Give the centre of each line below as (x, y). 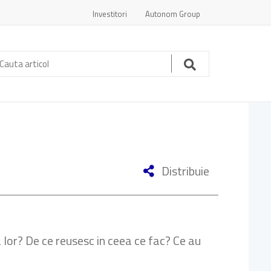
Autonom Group (173, 14)
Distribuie (184, 171)
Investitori (110, 14)
